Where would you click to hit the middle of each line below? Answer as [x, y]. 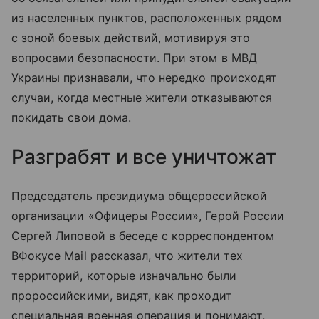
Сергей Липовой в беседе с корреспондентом [143, 235]
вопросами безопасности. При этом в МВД [134, 57]
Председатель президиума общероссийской [139, 195]
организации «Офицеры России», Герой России [148, 215]
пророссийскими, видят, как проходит [122, 295]
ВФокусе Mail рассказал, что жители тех [127, 255]
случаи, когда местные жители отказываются [142, 97]
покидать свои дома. [71, 117]
